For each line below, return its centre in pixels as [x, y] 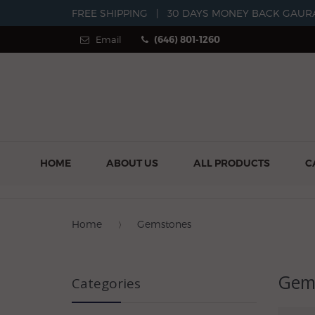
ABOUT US [132, 163]
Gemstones [164, 224]
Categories [106, 283]
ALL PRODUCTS [232, 163]
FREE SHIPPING [110, 13]
